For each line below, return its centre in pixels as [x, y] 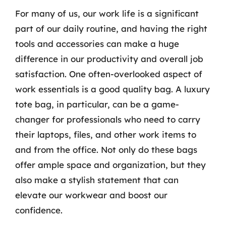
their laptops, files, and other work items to [106, 134]
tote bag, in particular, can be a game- [97, 104]
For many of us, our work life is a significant [107, 13]
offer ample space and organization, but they [110, 165]
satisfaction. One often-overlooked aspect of [109, 74]
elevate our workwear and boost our [91, 195]
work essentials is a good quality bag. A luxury [112, 89]
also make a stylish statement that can [97, 180]
